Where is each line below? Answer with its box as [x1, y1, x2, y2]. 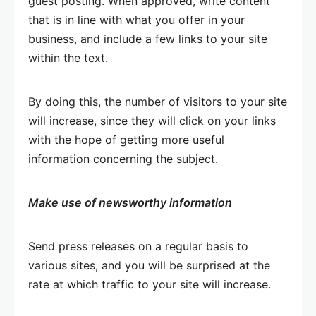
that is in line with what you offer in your [28, 13, 245, 27]
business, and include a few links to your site [28, 32, 267, 46]
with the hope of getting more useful [28, 133, 224, 147]
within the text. [28, 51, 108, 65]
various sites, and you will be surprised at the [28, 258, 270, 272]
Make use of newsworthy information [28, 195, 232, 209]
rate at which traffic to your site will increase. [28, 277, 271, 291]
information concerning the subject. [28, 152, 218, 166]
